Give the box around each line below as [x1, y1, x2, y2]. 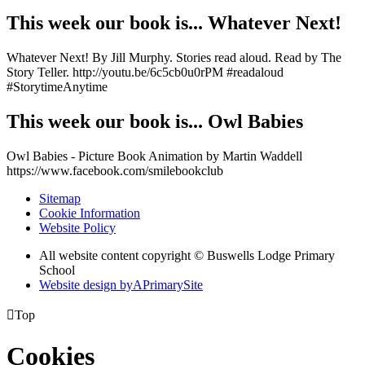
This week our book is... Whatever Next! [7, 12, 341, 34]
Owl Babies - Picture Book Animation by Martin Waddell [7, 149, 302, 164]
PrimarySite [143, 278, 203, 292]
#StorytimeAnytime [7, 80, 108, 95]
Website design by [39, 278, 133, 292]
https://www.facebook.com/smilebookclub [7, 164, 223, 178]
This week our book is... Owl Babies [7, 111, 303, 133]
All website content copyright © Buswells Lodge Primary [39, 248, 335, 263]
